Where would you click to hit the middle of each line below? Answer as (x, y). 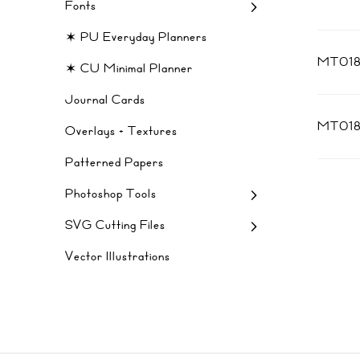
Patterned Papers (115, 162)
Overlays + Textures (121, 131)
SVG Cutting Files (115, 225)
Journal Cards (105, 100)
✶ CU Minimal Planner (129, 68)
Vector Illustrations (118, 256)
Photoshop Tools (111, 194)
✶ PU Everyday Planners (136, 37)
